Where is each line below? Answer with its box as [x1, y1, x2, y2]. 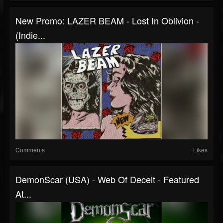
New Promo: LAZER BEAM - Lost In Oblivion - [15, 14, 199, 27]
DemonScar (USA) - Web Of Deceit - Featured [15, 173, 199, 186]
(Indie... [15, 28, 45, 41]
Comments [15, 145, 45, 154]
